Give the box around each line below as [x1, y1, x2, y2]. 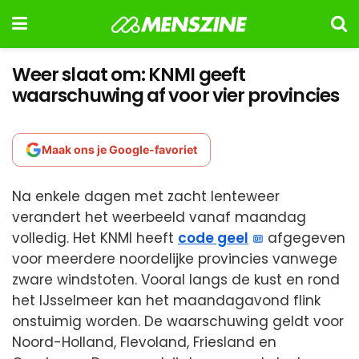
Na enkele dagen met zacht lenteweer [12, 187, 280, 206]
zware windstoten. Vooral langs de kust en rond [12, 270, 340, 289]
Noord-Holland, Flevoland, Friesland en [12, 333, 276, 352]
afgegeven [264, 228, 346, 248]
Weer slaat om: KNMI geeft [12, 62, 245, 87]
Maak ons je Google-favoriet [42, 143, 197, 156]
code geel [178, 228, 248, 248]
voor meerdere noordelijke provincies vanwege [12, 249, 337, 268]
